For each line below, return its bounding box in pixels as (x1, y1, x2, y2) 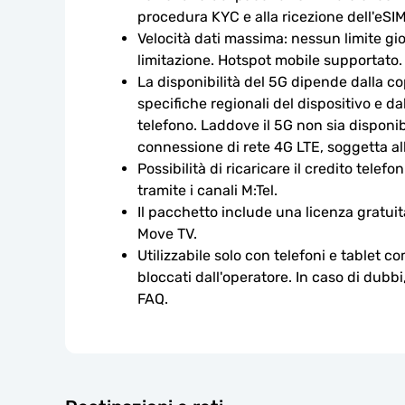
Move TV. (137, 225, 197, 242)
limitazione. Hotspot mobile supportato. (137, 52, 402, 69)
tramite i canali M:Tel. (137, 182, 278, 199)
